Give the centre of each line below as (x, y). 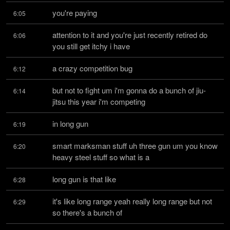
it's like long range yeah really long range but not (132, 201)
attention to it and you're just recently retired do (130, 35)
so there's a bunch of (87, 212)
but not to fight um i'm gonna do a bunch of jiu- (129, 90)
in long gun (70, 123)
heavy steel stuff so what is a (101, 157)
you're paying (75, 13)
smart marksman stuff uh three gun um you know (135, 146)
